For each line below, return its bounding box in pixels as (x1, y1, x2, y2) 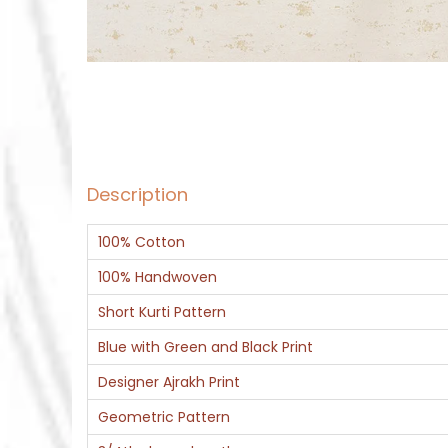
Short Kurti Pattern (98, 302, 226, 323)
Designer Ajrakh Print (98, 372, 240, 393)
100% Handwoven (98, 267, 217, 288)
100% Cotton (98, 232, 185, 253)
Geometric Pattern (98, 407, 230, 428)
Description (87, 182, 188, 208)
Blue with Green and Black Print (98, 337, 313, 358)
